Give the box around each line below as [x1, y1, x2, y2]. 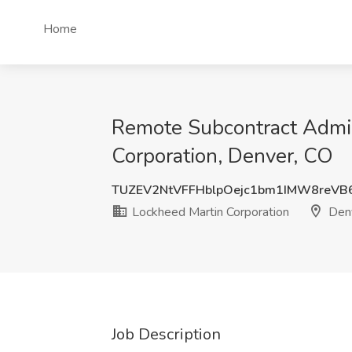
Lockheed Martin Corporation [129, 203, 289, 221]
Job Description [112, 324, 221, 345]
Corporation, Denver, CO [112, 142, 333, 170]
